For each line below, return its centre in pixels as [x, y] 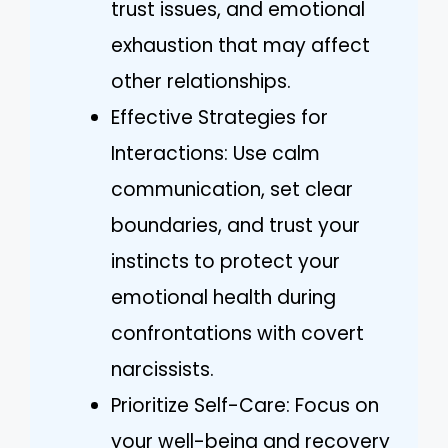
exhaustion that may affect [240, 45]
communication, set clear [232, 189]
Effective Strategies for [219, 117]
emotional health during [223, 297]
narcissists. [162, 369]
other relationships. [201, 81]
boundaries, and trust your [235, 225]
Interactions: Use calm [215, 153]
